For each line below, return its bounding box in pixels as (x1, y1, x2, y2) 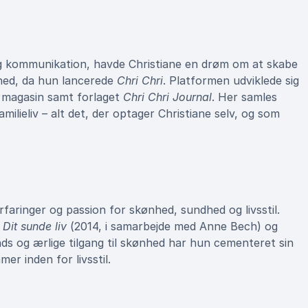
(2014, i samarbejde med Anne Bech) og (67, 219, 278, 233)
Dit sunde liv (3, 219, 67, 233)
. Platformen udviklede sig (163, 74, 299, 87)
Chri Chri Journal (123, 90, 212, 104)
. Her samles (212, 90, 277, 104)
